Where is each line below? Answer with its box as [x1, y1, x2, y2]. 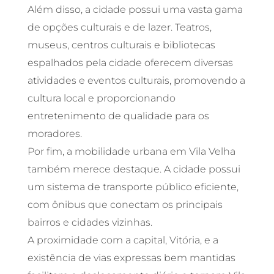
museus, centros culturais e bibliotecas [27, 39, 215, 51]
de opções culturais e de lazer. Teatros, [27, 21, 212, 34]
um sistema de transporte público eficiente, [27, 181, 239, 193]
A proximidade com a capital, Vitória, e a [27, 234, 218, 246]
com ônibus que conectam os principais [27, 199, 223, 211]
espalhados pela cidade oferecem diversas [27, 57, 233, 69]
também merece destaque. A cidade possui [27, 163, 240, 176]
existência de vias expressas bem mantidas [27, 252, 235, 264]
